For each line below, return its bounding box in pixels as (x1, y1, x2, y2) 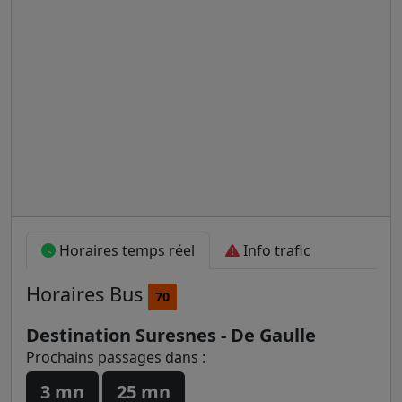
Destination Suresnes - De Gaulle (26, 323, 316, 347)
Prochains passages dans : (26, 347, 205, 367)
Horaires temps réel (56, 240, 195, 260)
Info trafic (240, 240, 310, 260)
